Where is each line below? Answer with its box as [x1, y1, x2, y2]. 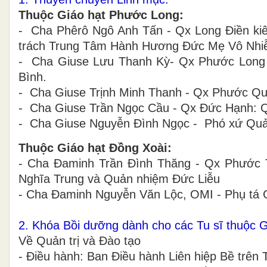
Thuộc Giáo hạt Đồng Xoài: [18, 141, 172, 154]
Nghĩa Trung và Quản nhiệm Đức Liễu [18, 172, 220, 185]
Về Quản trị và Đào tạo [18, 234, 141, 247]
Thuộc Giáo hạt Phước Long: [18, 8, 184, 21]
